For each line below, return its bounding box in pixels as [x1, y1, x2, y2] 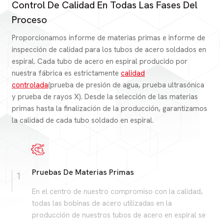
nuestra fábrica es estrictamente [12, 68, 121, 78]
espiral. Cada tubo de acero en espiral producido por [12, 56, 188, 66]
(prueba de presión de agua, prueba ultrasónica [48, 80, 204, 90]
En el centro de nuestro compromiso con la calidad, [32, 186, 203, 196]
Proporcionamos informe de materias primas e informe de [12, 32, 205, 43]
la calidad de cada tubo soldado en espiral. [12, 115, 154, 125]
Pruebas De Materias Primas [32, 166, 134, 177]
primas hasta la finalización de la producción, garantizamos [12, 103, 207, 113]
